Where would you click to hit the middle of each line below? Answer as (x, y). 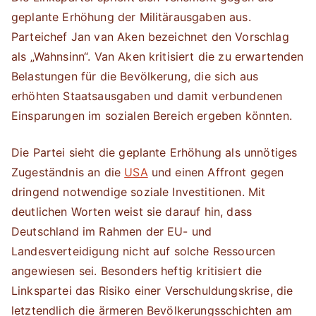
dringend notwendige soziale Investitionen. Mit (139, 192)
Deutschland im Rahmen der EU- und (112, 231)
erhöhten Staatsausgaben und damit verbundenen (147, 96)
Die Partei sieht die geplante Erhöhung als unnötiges (154, 152)
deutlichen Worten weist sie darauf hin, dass (132, 212)
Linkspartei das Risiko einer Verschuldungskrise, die (152, 291)
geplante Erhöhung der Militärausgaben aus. (131, 17)
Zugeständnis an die (68, 172)
